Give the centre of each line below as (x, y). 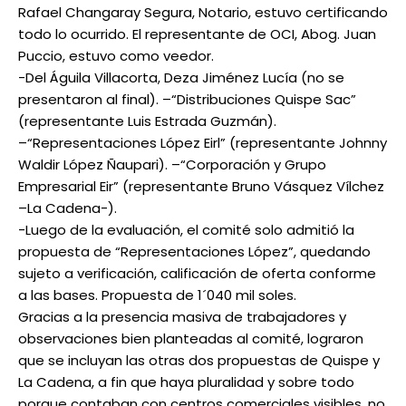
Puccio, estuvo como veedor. (116, 56)
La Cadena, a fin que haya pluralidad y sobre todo (186, 382)
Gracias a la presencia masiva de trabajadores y (182, 317)
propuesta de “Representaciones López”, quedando (194, 252)
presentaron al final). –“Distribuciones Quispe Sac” (187, 100)
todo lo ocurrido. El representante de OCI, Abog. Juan (197, 34)
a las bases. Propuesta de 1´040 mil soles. (157, 295)
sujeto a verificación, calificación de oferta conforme (197, 274)
